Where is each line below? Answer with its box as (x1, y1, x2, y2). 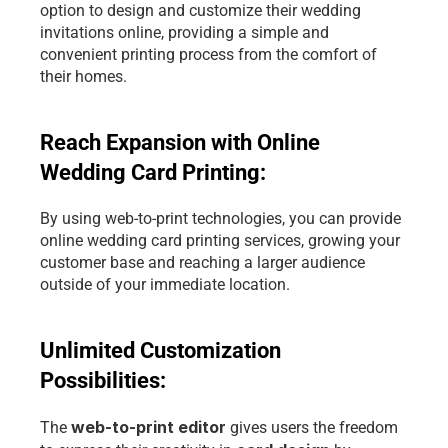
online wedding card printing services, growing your (40, 231, 400, 250)
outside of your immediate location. (40, 275, 290, 294)
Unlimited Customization (40, 338, 281, 363)
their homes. (40, 67, 127, 86)
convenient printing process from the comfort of (40, 45, 377, 64)
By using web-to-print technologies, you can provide (40, 209, 401, 228)
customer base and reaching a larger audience (40, 253, 365, 272)
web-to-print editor (71, 417, 230, 437)
